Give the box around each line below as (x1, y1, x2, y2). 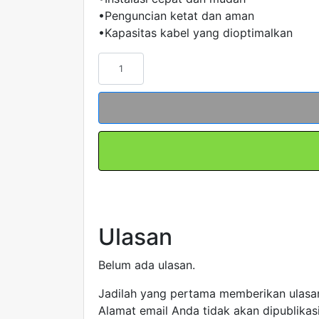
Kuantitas (98, 54, 147, 69)
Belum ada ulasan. (98, 258, 195, 273)
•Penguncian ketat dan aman (98, 9, 254, 23)
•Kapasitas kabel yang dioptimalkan (98, 26, 293, 41)
